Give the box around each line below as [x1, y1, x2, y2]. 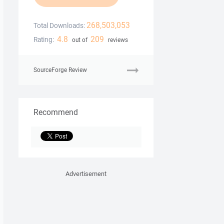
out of [70, 36, 89, 44]
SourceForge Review [33, 66, 87, 74]
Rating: [33, 35, 54, 44]
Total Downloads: [33, 21, 85, 30]
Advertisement [65, 169, 106, 178]
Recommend [33, 106, 78, 118]
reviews [106, 36, 128, 44]
